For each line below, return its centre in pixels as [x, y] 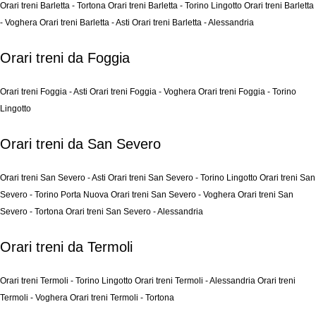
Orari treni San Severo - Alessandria [134, 212]
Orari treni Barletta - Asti [86, 23]
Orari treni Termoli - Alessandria [196, 281]
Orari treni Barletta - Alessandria [193, 23]
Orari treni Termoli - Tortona [122, 298]
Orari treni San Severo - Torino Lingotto [184, 178]
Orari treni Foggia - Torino [247, 92]
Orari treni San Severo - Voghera [174, 195]
